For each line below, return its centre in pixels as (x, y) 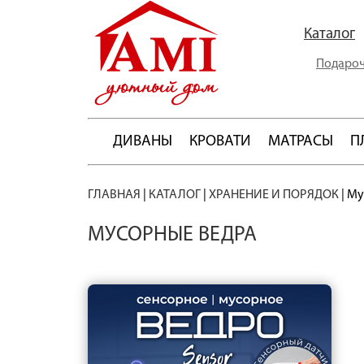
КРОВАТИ (220, 142)
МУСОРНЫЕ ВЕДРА (172, 235)
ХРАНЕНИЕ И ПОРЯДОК (274, 195)
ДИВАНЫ (143, 142)
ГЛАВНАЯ (114, 195)
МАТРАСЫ (301, 142)
